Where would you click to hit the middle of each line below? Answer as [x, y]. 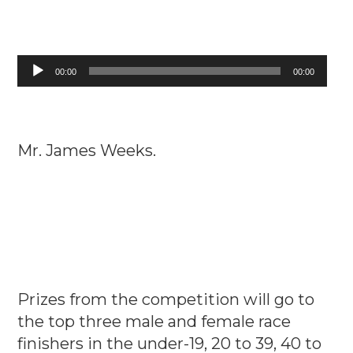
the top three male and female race [154, 321]
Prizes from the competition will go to [166, 299]
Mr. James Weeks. [87, 150]
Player [33, 86]
